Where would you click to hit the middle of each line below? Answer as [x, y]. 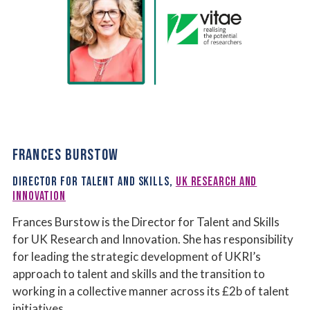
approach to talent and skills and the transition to [139, 274]
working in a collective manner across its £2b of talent [151, 291]
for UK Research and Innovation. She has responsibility [153, 239]
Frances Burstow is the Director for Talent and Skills [146, 222]
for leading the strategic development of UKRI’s [137, 257]
